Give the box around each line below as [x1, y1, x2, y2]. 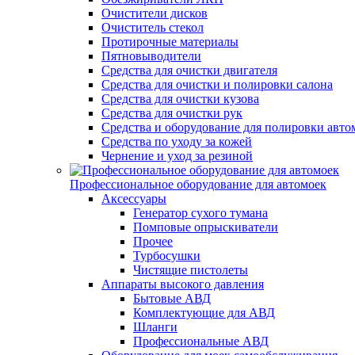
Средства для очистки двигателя [101, 63, 277, 77]
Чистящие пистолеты [133, 263, 248, 277]
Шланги [133, 320, 177, 334]
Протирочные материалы [101, 35, 239, 48]
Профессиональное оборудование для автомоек [70, 177, 326, 191]
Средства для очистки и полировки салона [101, 78, 333, 91]
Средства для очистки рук [101, 106, 242, 120]
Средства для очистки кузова [101, 92, 259, 105]
